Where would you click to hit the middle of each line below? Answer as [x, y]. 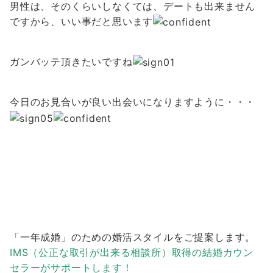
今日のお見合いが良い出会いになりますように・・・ [133, 102]
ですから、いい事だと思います [82, 22]
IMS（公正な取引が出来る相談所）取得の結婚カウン [132, 252]
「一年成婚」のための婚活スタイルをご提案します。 [133, 237]
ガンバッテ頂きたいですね [71, 62]
